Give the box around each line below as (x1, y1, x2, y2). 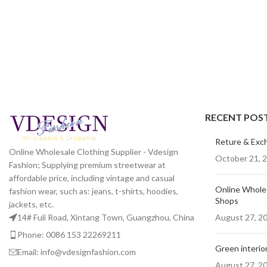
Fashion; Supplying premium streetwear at (9, 160, 166, 170)
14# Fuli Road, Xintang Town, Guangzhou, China (17, 212, 194, 223)
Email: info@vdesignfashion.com (17, 247, 136, 257)
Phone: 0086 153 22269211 (17, 229, 121, 240)
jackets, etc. (9, 199, 54, 210)
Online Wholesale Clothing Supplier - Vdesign (9, 147, 178, 157)
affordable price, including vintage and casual (9, 173, 175, 184)
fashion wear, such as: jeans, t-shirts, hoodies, (9, 186, 178, 197)
